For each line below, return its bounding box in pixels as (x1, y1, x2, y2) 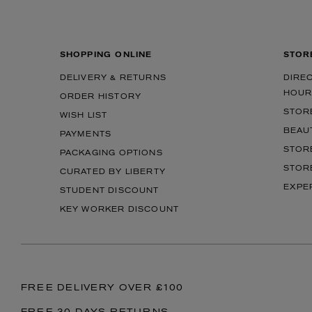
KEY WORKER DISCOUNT (59, 206, 180, 214)
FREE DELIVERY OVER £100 (21, 283, 184, 292)
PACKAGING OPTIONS (59, 150, 163, 157)
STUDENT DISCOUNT (59, 187, 159, 195)
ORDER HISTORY (59, 93, 142, 101)
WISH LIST (59, 112, 108, 120)
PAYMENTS (59, 131, 112, 139)
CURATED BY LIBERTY (59, 169, 166, 176)
